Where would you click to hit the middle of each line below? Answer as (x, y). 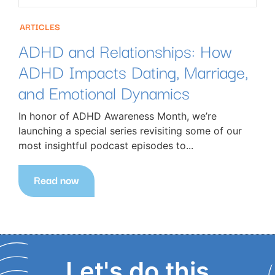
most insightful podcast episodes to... (106, 146)
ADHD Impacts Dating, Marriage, (133, 71)
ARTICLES (40, 27)
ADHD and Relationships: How (125, 50)
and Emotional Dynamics (107, 92)
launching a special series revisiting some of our (130, 131)
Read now (56, 180)
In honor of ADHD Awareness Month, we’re (118, 116)
